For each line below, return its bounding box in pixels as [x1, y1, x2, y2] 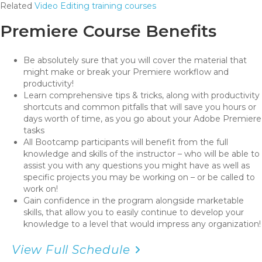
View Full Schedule [12, 243, 130, 257]
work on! [23, 184, 58, 195]
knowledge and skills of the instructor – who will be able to [23, 149, 260, 160]
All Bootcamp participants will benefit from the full [23, 137, 228, 148]
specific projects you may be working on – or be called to [23, 172, 255, 183]
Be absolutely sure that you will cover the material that [23, 55, 247, 66]
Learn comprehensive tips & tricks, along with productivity [23, 90, 260, 101]
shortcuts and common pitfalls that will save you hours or [23, 102, 256, 113]
